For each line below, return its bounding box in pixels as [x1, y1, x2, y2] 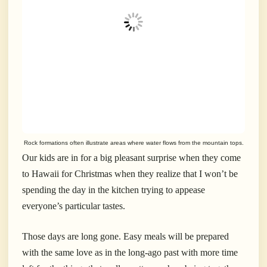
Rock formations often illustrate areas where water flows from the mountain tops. [23, 139, 244, 147]
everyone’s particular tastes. [22, 201, 128, 212]
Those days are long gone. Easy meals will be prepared [22, 231, 229, 242]
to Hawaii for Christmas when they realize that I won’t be [22, 169, 238, 179]
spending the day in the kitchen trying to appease [22, 185, 205, 195]
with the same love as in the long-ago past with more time [22, 247, 238, 258]
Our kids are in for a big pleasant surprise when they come [22, 153, 241, 163]
